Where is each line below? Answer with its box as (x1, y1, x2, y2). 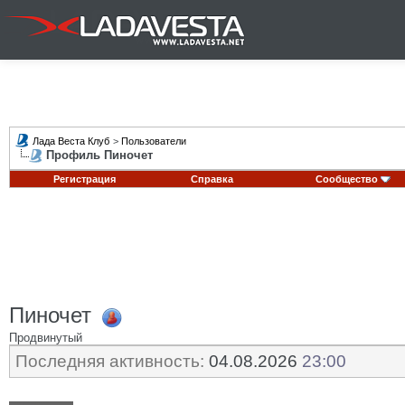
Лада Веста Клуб (33, 136, 109, 146)
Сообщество (315, 174, 378, 184)
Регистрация (52, 174, 116, 184)
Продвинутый (9, 330, 82, 344)
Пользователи (121, 136, 186, 146)
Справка (191, 174, 233, 184)
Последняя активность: (15, 352, 204, 371)
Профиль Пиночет (46, 148, 153, 162)
